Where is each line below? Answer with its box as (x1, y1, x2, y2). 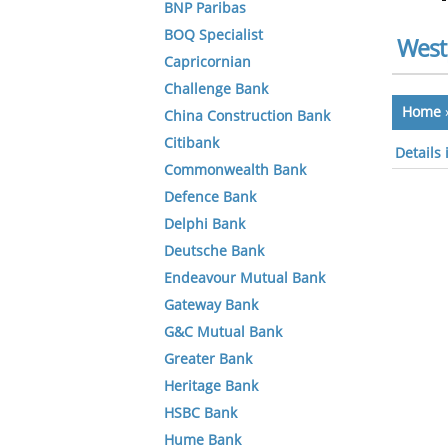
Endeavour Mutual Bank (164, 270, 325, 287)
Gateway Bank (164, 297, 258, 314)
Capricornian (164, 54, 251, 71)
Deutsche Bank (164, 243, 264, 260)
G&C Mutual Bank (164, 324, 282, 341)
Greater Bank (164, 351, 252, 368)
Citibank (164, 135, 219, 152)
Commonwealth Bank (164, 162, 306, 179)
